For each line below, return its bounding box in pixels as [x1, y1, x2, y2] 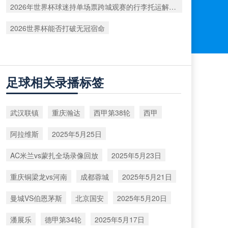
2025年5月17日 [95, 214, 145, 224]
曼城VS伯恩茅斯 [10, 192, 62, 203]
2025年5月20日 [117, 192, 167, 203]
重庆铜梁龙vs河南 [10, 171, 67, 182]
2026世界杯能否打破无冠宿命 [10, 22, 105, 33]
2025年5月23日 [111, 150, 161, 160]
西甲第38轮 [94, 107, 130, 118]
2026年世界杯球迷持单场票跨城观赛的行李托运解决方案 [169, 1, 176, 12]
